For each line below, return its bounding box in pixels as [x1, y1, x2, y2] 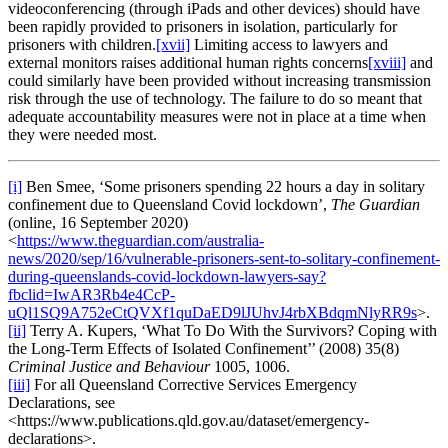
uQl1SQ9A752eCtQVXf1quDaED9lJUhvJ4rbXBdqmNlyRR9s [8, 303, 417, 321]
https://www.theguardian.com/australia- [17, 231, 264, 249]
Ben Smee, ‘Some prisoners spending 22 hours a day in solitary [22, 177, 425, 195]
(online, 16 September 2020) [8, 213, 188, 231]
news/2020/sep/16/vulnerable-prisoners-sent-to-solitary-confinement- [8, 249, 440, 267]
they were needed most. [8, 125, 157, 143]
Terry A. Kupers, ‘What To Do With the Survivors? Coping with [26, 321, 437, 339]
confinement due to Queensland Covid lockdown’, [8, 195, 331, 213]
